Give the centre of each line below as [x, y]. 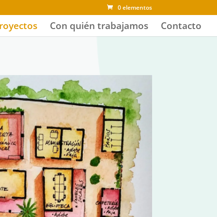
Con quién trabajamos [99, 26]
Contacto [181, 26]
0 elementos [135, 8]
